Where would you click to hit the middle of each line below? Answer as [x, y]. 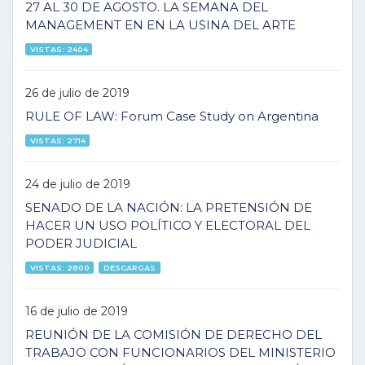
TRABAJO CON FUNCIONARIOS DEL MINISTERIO [180, 352]
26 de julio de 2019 [77, 92]
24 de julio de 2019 [78, 184]
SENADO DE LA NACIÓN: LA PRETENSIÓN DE [169, 207]
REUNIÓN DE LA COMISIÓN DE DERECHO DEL [174, 334]
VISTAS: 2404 [59, 49]
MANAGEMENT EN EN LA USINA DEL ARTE [161, 25]
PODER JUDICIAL [81, 243]
